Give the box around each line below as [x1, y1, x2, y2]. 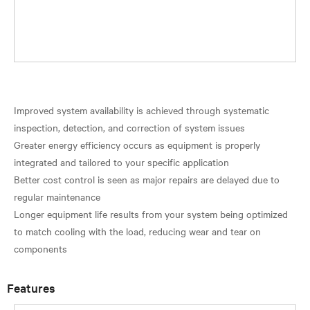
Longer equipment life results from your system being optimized [14, 206, 288, 221]
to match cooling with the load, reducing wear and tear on [14, 224, 261, 238]
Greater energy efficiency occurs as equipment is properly [14, 137, 260, 152]
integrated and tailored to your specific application [14, 154, 229, 169]
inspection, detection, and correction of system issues [14, 120, 245, 134]
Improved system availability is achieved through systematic [14, 102, 269, 117]
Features [7, 279, 55, 295]
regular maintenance [14, 189, 100, 203]
